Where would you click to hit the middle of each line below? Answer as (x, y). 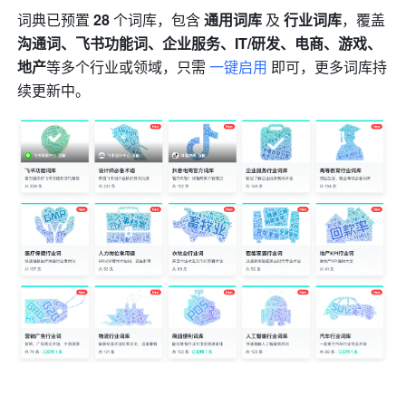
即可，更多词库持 (328, 66)
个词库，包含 (157, 19)
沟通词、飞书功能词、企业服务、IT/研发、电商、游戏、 (200, 43)
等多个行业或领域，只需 (128, 66)
